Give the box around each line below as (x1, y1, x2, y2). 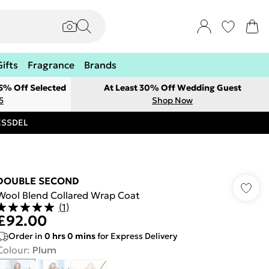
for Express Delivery (95, 231, 177, 241)
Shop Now (152, 95, 193, 106)
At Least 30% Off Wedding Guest (103, 82, 241, 93)
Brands (84, 59, 116, 71)
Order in (8, 231, 44, 241)
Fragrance (28, 59, 74, 71)
